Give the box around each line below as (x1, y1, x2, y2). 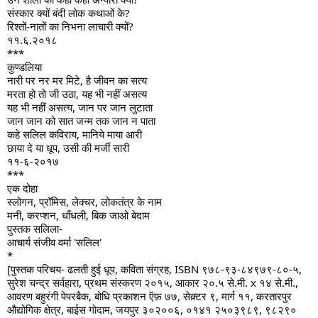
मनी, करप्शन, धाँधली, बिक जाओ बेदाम (7, 208, 150, 223)
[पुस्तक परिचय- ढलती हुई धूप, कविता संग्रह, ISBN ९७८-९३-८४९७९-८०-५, (7, 262, 302, 277)
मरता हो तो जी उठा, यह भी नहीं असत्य (7, 87, 147, 102)
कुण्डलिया (7, 60, 42, 75)
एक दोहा (7, 181, 40, 196)
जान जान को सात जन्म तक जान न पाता (7, 114, 155, 128)
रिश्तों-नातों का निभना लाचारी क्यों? (7, 19, 133, 34)
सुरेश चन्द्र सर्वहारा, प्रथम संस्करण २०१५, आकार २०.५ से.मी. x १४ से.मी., (7, 275, 298, 290)
